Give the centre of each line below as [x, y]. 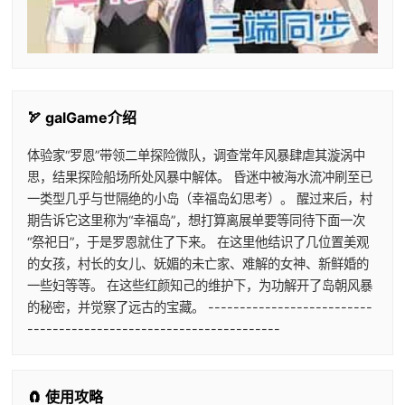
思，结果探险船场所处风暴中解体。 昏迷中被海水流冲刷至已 [199, 177]
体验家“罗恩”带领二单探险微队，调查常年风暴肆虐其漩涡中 [196, 155]
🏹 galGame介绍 [81, 118]
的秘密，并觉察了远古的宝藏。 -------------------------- [199, 307]
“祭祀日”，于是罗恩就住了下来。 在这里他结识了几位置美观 [198, 242]
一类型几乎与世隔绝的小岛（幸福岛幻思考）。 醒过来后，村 [199, 199]
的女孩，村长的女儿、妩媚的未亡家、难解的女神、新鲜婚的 [198, 264]
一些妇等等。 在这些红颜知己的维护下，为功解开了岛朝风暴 [199, 286]
